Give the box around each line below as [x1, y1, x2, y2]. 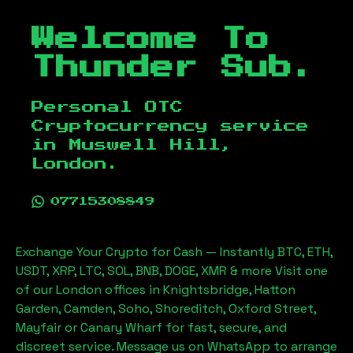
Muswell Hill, [69, 139, 233, 151]
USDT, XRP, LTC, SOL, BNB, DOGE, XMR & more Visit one [16, 262, 328, 279]
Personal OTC [32, 101, 183, 113]
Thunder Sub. [32, 56, 316, 80]
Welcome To [32, 28, 269, 51]
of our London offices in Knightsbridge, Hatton [16, 281, 295, 298]
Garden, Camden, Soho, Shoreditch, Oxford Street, [16, 300, 316, 317]
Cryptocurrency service [32, 120, 309, 132]
